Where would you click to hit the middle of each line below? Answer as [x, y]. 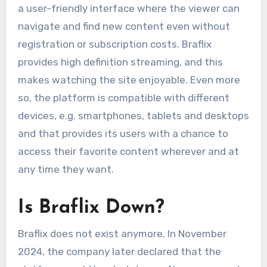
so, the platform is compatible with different [123, 98]
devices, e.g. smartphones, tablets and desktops [133, 116]
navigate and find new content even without [124, 27]
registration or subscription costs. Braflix [114, 44]
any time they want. [66, 170]
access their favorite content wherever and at [128, 152]
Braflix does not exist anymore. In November [122, 233]
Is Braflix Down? [91, 208]
